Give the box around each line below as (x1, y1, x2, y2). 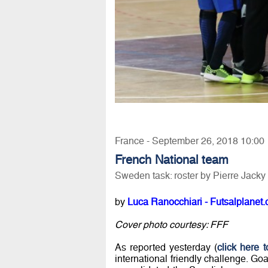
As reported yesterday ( (114, 242, 218, 254)
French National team (114, 153, 229, 167)
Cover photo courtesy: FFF (114, 219, 228, 231)
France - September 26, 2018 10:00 (114, 135, 264, 147)
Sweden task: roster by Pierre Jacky (114, 170, 266, 182)
